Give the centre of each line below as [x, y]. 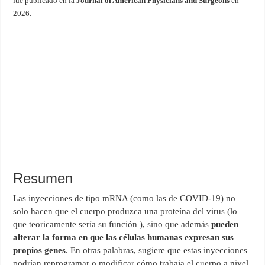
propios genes [40, 251]
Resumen [43, 179]
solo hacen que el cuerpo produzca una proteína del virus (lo [125, 211]
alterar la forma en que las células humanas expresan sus [124, 237]
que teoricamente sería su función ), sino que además [112, 224]
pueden [225, 224]
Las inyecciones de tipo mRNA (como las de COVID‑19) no [125, 198]
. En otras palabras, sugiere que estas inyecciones [157, 251]
